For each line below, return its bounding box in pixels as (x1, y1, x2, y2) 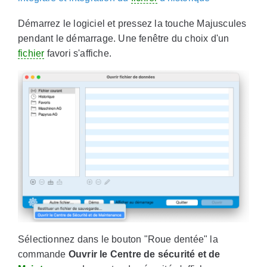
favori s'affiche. (44, 48, 111, 59)
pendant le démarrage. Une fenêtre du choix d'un (18, 33, 229, 44)
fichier (18, 48, 45, 59)
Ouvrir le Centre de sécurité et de (68, 249, 221, 260)
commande (18, 249, 69, 260)
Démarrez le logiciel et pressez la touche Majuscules (18, 18, 247, 29)
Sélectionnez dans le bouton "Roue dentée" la (18, 234, 218, 245)
